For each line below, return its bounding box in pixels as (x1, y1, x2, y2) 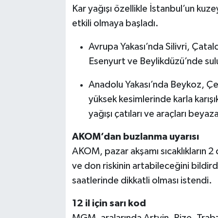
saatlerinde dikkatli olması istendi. (72, 176, 212, 185)
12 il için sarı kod (72, 199, 146, 208)
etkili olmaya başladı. (72, 18, 159, 28)
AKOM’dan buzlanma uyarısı (72, 132, 199, 142)
